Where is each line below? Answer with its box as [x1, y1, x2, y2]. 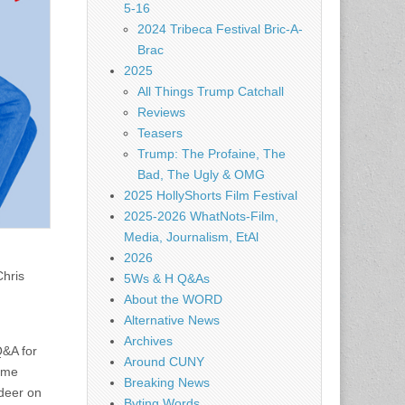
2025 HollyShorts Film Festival [124, 188, 297, 202]
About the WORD [124, 292, 222, 306]
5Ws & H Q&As [124, 271, 210, 286]
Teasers [137, 126, 183, 140]
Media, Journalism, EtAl [124, 230, 259, 244]
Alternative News [124, 313, 220, 327]
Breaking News [124, 375, 210, 390]
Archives [124, 334, 173, 348]
